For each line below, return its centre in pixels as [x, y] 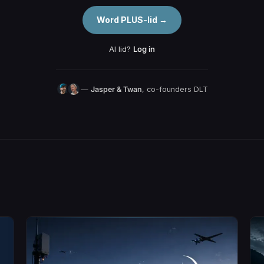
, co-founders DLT [175, 89]
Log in [144, 49]
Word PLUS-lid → [132, 20]
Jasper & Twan [116, 89]
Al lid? [121, 49]
